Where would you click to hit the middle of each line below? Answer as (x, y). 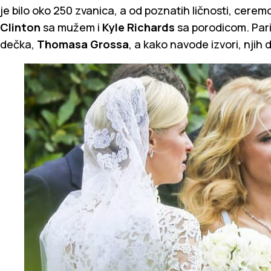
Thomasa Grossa (83, 44)
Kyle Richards (140, 27)
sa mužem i (73, 27)
